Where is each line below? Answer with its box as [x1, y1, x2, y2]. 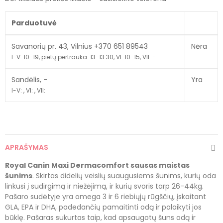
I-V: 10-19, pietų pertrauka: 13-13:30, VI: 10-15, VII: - [11, 52, 156, 61]
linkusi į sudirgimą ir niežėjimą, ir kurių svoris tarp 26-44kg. [5, 181, 204, 191]
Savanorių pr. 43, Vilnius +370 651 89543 [11, 41, 148, 51]
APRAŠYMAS [5, 142, 48, 152]
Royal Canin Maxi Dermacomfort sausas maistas [5, 160, 190, 170]
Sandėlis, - [11, 74, 47, 85]
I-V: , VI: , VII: [11, 86, 45, 95]
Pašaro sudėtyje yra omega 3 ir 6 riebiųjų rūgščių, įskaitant [5, 191, 206, 202]
